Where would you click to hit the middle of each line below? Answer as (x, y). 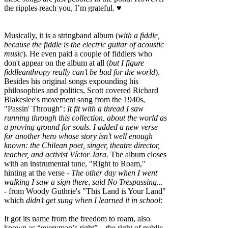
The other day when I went (114, 173)
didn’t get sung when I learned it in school (93, 200)
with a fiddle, (139, 35)
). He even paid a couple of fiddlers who (88, 53)
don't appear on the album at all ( (56, 63)
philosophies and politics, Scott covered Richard (81, 90)
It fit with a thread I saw (105, 108)
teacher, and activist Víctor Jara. (56, 154)
